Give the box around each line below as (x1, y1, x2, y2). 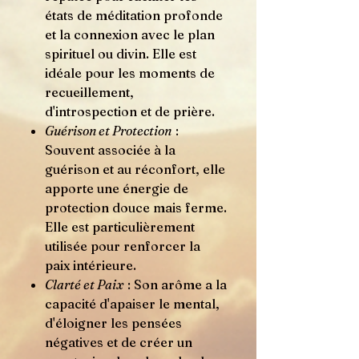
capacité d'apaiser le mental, (45, 296, 220, 312)
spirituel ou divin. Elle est (45, 46, 196, 62)
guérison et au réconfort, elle (45, 161, 225, 177)
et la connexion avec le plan (45, 26, 215, 42)
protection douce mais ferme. (45, 200, 227, 216)
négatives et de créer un (45, 334, 192, 350)
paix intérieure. (45, 257, 136, 273)
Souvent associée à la (45, 142, 175, 158)
